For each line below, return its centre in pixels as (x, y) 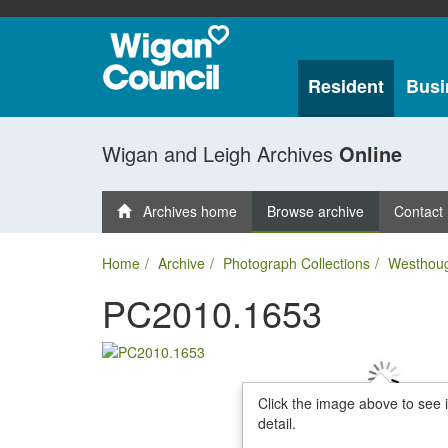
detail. (276, 423)
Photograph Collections (296, 263)
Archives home (184, 211)
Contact (418, 211)
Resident (345, 86)
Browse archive (315, 211)
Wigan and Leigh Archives (220, 153)
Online (370, 153)
